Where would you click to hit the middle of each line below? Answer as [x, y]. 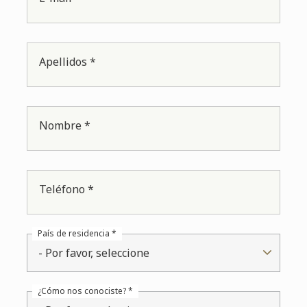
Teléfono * [67, 189]
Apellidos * [68, 62]
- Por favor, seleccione [94, 253]
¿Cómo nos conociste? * [86, 291]
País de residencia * [77, 234]
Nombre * [65, 126]
